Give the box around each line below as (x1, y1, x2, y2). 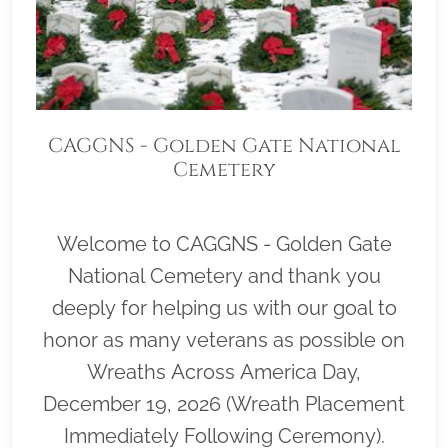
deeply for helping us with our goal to (51, 296, 397, 320)
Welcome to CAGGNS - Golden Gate (56, 232, 392, 256)
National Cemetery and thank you (67, 264, 381, 288)
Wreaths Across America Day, (87, 360, 361, 384)
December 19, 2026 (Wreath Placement (43, 392, 405, 416)
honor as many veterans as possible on (43, 328, 405, 352)
